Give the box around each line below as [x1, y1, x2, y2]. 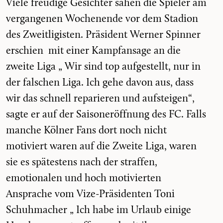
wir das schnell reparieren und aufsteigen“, [6, 93, 195, 104]
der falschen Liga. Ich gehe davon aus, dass [6, 77, 194, 88]
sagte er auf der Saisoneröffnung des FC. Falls [6, 109, 206, 120]
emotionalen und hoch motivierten [6, 173, 161, 184]
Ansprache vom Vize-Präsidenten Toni [6, 189, 175, 200]
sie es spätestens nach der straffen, [6, 157, 157, 168]
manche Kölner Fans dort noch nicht [6, 125, 167, 136]
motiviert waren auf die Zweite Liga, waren [6, 141, 197, 152]
